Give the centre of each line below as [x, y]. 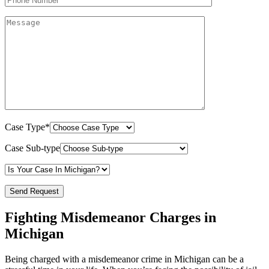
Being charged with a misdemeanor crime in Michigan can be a [124, 259]
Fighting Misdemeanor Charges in [110, 218]
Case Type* [27, 127]
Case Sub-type [32, 148]
